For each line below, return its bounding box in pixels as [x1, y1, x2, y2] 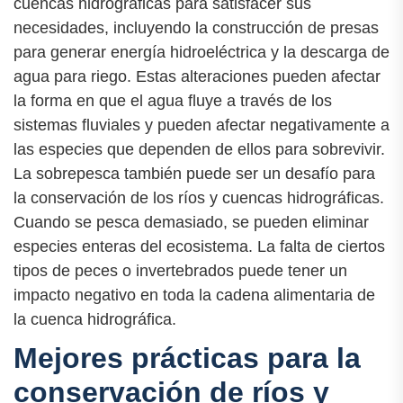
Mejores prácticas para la [13, 342, 361, 375]
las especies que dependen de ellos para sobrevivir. [13, 140, 385, 159]
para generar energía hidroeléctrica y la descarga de [13, 43, 390, 62]
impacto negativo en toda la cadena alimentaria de [13, 286, 375, 305]
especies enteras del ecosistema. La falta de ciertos [13, 237, 385, 256]
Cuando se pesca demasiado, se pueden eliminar [13, 213, 369, 232]
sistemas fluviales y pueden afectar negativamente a [13, 116, 390, 135]
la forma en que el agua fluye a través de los [13, 92, 332, 111]
